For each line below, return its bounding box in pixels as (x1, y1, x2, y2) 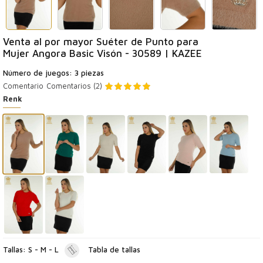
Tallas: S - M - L (3, 245, 59, 255)
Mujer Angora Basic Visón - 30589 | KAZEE (3, 48, 202, 60)
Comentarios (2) (46, 81, 102, 91)
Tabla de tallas (88, 245, 140, 255)
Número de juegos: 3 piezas (3, 68, 104, 78)
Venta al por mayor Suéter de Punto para (3, 36, 198, 48)
